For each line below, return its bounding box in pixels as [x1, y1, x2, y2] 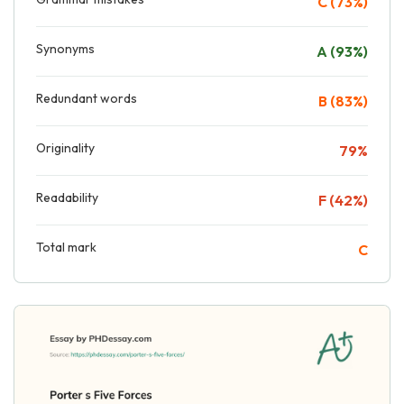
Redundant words [36, 89, 137, 106]
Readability [36, 188, 98, 206]
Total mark [36, 238, 96, 255]
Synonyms [36, 40, 95, 57]
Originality [36, 139, 95, 156]
